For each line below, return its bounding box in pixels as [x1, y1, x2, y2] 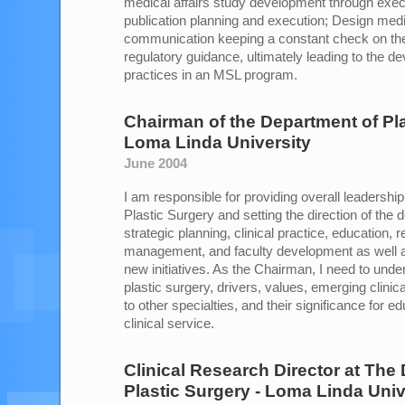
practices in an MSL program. [124, 67, 297, 82]
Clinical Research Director [124, 361, 340, 380]
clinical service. [124, 316, 214, 331]
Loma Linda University [124, 133, 311, 152]
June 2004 [124, 155, 187, 171]
